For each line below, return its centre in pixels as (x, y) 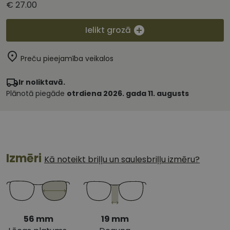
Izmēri (25, 159)
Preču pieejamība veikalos (67, 59)
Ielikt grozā (108, 30)
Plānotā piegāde (36, 94)
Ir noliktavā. (42, 82)
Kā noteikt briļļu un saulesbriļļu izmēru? (122, 160)
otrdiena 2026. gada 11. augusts (128, 94)
